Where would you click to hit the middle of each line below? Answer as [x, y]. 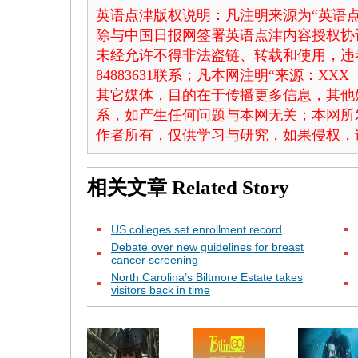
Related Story [231, 187]
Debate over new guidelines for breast [207, 247]
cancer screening [155, 260]
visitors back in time [161, 290]
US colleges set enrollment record [197, 229]
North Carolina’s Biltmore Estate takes [207, 277]
